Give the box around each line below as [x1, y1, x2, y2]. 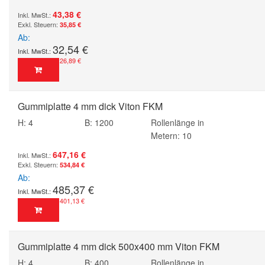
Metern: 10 [151, 129, 192, 141]
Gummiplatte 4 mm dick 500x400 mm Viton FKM [18, 239, 219, 253]
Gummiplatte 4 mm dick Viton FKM [18, 99, 163, 113]
